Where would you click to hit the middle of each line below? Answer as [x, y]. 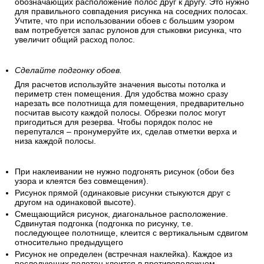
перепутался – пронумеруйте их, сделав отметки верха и [126, 132]
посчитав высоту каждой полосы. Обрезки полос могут [120, 113]
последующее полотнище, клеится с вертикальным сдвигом [131, 233]
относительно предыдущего [69, 242]
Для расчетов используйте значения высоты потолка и [120, 85]
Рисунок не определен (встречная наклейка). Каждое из [123, 254]
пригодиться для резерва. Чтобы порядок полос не [114, 122]
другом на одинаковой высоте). [75, 202]
